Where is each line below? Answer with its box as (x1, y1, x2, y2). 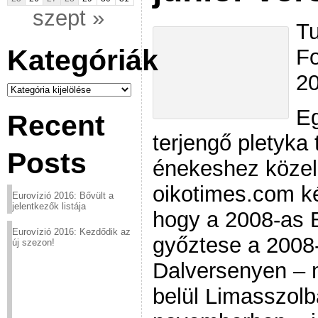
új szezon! (12, 237, 55, 248)
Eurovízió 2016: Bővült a (12, 190, 114, 201)
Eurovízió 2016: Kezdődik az (12, 226, 131, 237)
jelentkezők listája (12, 201, 86, 212)
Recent (7, 109, 105, 142)
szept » (33, 6, 104, 31)
